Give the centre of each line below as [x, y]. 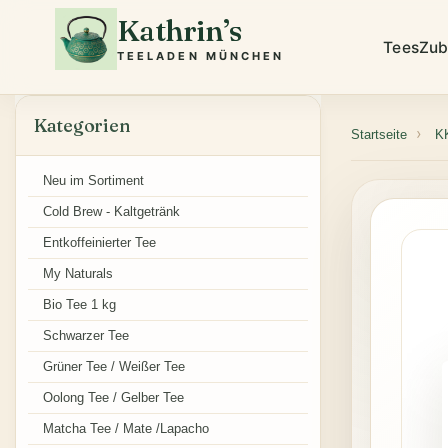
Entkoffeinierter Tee [99, 242]
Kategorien [82, 125]
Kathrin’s [179, 30]
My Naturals [78, 273]
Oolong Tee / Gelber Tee [113, 397]
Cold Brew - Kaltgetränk [111, 211]
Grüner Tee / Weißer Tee [114, 366]
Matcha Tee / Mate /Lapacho [126, 428]
